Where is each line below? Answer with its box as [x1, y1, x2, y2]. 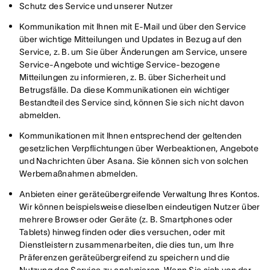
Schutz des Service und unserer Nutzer [19, 1, 174, 11]
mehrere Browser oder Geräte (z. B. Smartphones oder [19, 215, 233, 224]
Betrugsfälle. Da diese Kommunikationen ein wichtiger [19, 85, 230, 95]
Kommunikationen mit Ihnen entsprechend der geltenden [19, 131, 242, 140]
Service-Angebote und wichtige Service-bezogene [19, 60, 220, 69]
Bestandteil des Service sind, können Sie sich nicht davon [19, 98, 244, 107]
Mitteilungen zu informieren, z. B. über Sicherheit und [19, 72, 226, 82]
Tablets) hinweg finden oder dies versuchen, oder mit [19, 227, 225, 237]
